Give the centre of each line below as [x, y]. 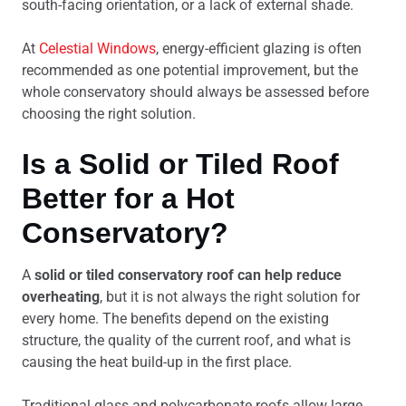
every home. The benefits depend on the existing [175, 319]
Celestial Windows [97, 48]
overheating [61, 297]
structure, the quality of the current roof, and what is [186, 340]
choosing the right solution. [109, 114]
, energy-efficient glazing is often [259, 48]
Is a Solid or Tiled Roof [180, 164]
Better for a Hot [128, 198]
